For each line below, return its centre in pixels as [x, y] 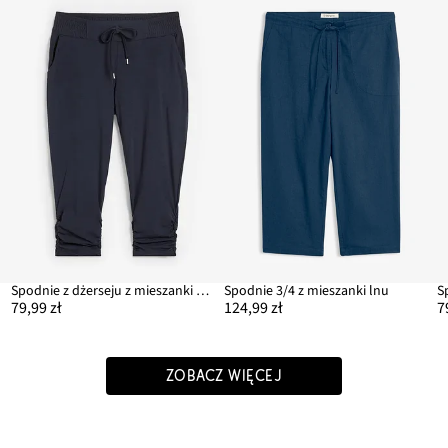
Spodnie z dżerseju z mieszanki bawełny [202, 291]
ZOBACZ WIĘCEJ [224, 376]
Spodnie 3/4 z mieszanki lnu [306, 291]
